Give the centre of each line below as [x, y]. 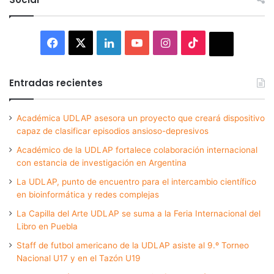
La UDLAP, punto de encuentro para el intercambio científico [136, 181]
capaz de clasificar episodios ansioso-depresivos [113, 131]
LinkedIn [135, 42]
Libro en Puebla [47, 226]
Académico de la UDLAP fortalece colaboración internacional [137, 150]
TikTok [216, 42]
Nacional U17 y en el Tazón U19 [79, 258]
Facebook [83, 42]
